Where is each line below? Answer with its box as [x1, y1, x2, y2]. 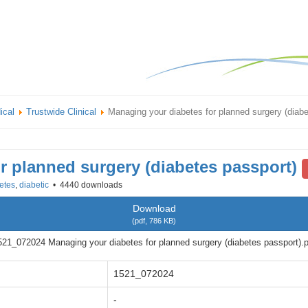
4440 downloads [58, 180, 122, 190]
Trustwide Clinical [26, 107, 96, 117]
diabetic [19, 180, 49, 190]
